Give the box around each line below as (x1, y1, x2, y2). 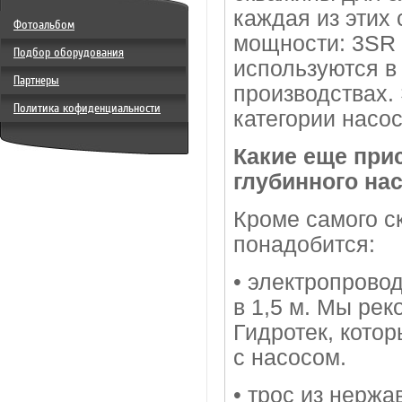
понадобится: (233, 232, 375, 257)
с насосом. (233, 345, 346, 370)
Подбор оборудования (13, 46, 124, 59)
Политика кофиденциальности (13, 101, 161, 115)
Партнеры (13, 74, 59, 87)
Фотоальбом (13, 18, 74, 31)
